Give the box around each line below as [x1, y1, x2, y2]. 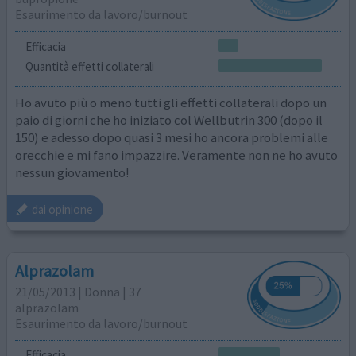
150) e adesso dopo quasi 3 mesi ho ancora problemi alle [15, 128, 329, 146]
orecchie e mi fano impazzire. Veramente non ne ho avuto [15, 145, 339, 164]
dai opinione [32, 201, 94, 217]
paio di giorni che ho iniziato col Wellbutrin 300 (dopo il [15, 110, 323, 129]
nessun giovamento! [15, 163, 130, 181]
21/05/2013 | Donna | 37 [15, 283, 142, 300]
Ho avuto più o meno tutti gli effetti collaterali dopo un [15, 93, 327, 111]
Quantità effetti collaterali [25, 59, 154, 75]
